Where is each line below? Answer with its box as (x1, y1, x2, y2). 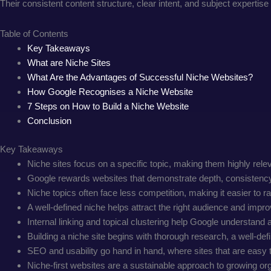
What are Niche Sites (27, 57, 111, 68)
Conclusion (27, 116, 71, 126)
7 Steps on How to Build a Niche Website (27, 101, 189, 112)
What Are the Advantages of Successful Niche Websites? (27, 72, 253, 83)
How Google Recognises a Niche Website (27, 87, 193, 97)
